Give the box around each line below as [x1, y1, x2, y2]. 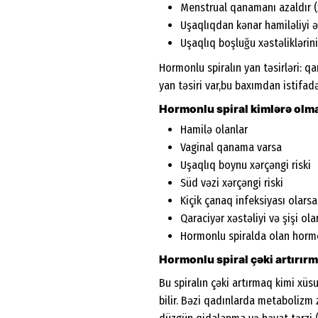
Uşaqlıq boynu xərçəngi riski [180, 158, 311, 172]
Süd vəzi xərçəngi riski [180, 176, 283, 190]
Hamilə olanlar [180, 123, 248, 137]
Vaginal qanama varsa [180, 141, 282, 155]
